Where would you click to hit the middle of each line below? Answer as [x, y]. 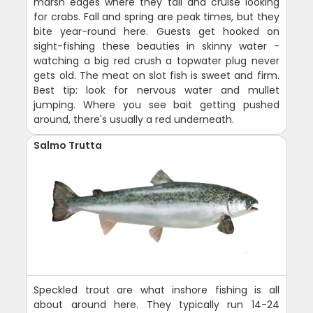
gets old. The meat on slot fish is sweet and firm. [156, 75]
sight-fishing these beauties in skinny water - [156, 46]
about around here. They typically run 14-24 [156, 304]
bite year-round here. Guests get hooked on [156, 31]
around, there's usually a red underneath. [134, 119]
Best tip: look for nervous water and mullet [156, 90]
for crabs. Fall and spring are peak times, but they [156, 16]
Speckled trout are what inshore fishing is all [156, 290]
